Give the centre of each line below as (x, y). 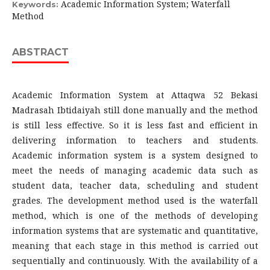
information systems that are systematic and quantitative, (135, 231)
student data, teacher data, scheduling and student (135, 185)
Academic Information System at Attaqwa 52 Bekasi (135, 95)
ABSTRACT (40, 52)
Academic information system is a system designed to (135, 155)
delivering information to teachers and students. (135, 140)
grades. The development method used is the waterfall (135, 200)
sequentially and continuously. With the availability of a (135, 261)
